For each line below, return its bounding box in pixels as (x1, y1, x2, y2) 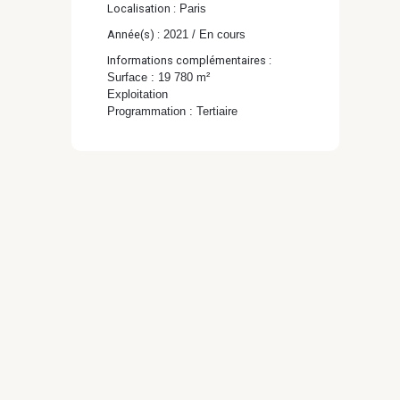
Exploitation (107, 87, 168, 101)
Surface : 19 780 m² (107, 70, 210, 84)
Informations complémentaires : (107, 53, 271, 67)
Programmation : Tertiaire (107, 104, 237, 118)
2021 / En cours (160, 27, 246, 41)
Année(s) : (107, 27, 160, 41)
